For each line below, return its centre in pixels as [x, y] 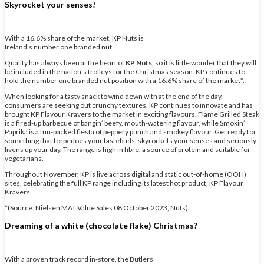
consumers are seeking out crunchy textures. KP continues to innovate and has [129, 105]
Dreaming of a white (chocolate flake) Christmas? [101, 226]
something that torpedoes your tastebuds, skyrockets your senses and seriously [131, 141]
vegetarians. [24, 159]
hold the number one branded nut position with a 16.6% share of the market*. [125, 81]
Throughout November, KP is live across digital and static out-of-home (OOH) [126, 174]
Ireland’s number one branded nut [58, 47]
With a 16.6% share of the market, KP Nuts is [74, 38]
